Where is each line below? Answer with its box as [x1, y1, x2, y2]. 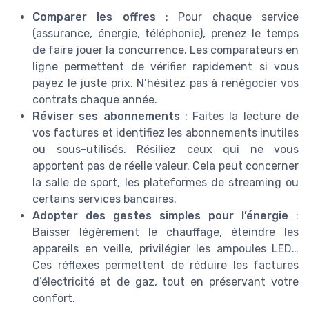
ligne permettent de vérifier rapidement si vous [32, 60, 299, 74]
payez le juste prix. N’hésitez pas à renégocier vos [32, 77, 299, 90]
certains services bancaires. [32, 192, 177, 206]
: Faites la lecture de [179, 110, 299, 123]
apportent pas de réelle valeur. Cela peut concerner [32, 159, 299, 173]
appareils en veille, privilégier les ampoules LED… [32, 242, 299, 256]
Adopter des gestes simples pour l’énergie [32, 209, 288, 223]
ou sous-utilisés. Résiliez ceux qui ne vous [32, 143, 299, 157]
